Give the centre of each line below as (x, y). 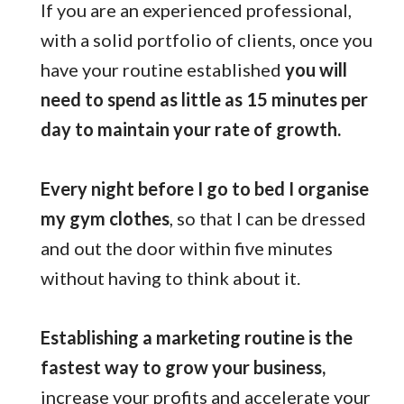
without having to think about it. (170, 278)
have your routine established (163, 70)
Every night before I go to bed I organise (205, 189)
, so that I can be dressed (268, 219)
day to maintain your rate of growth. (191, 129)
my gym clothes (105, 219)
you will (316, 70)
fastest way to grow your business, (183, 367)
